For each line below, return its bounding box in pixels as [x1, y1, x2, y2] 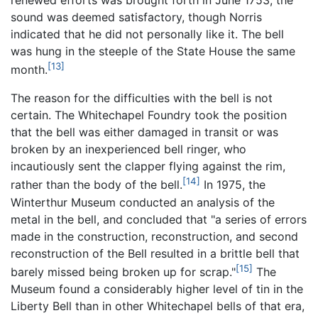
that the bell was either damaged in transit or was [11, 125, 278, 140]
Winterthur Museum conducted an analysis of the [11, 194, 275, 209]
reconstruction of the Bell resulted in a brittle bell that [11, 246, 300, 261]
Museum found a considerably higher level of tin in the [11, 281, 303, 296]
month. [11, 62, 48, 77]
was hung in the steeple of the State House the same [11, 44, 295, 58]
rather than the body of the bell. [11, 177, 182, 192]
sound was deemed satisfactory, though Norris [11, 10, 262, 24]
